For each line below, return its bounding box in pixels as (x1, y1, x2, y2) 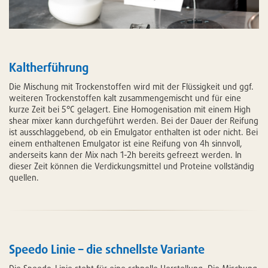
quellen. (9, 172, 39, 182)
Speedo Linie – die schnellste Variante (9, 241, 205, 257)
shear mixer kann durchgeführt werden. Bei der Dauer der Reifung (9, 115, 258, 126)
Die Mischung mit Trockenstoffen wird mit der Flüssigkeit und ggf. (9, 81, 254, 92)
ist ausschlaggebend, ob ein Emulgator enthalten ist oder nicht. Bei (9, 126, 258, 137)
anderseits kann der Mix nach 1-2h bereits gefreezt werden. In (9, 149, 242, 160)
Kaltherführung (9, 59, 89, 75)
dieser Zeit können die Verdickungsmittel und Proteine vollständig (9, 160, 254, 171)
